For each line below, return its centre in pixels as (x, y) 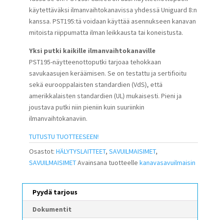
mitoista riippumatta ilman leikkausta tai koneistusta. (106, 33)
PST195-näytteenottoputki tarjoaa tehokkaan (95, 62)
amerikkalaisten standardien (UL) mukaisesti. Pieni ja (105, 96)
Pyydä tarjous (55, 192)
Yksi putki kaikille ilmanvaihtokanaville (92, 51)
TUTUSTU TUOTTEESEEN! (64, 137)
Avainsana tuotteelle (108, 163)
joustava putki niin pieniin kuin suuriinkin (86, 107)
